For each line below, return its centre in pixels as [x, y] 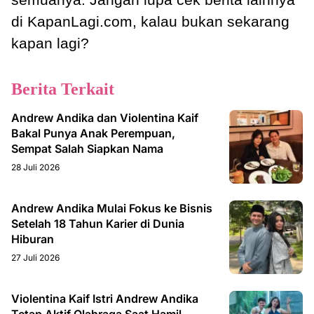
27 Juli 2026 [35, 257]
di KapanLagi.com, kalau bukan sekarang [150, 21]
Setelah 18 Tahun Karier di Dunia [98, 223]
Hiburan [33, 239]
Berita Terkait [63, 89]
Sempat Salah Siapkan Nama [87, 148]
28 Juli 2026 [35, 167]
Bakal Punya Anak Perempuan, [93, 133]
